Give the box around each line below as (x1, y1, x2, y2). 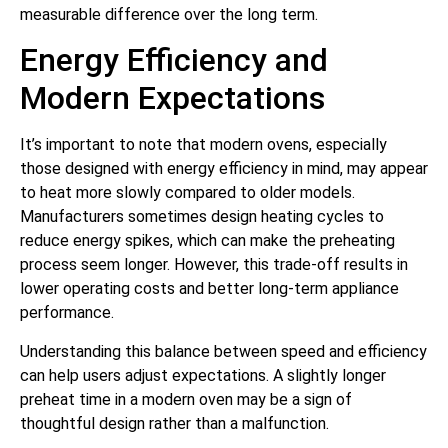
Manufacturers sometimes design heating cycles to (20, 207, 384, 227)
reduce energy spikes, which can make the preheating (20, 231, 395, 251)
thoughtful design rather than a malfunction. (20, 413, 329, 433)
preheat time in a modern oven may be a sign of (20, 389, 352, 409)
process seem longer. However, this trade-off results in (20, 255, 408, 275)
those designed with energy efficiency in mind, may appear (20, 159, 428, 179)
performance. (20, 303, 114, 323)
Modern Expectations (20, 79, 325, 118)
